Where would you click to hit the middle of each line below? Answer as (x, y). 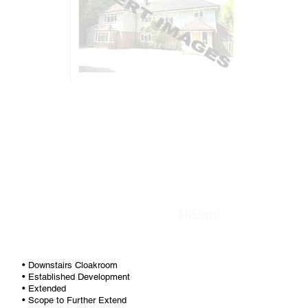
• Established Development (76, 277)
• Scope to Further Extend (74, 300)
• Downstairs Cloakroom (70, 265)
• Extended (44, 288)
